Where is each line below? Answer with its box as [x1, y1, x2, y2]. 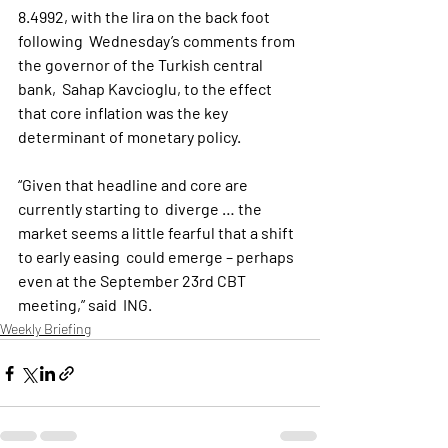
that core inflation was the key [18, 103, 234, 122]
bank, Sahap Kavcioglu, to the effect [18, 79, 275, 98]
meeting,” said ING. [18, 295, 152, 314]
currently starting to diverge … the [18, 199, 265, 218]
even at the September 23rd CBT [18, 271, 249, 290]
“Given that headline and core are [18, 175, 251, 194]
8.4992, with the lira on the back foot [18, 7, 273, 26]
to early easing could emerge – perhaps [18, 247, 297, 266]
